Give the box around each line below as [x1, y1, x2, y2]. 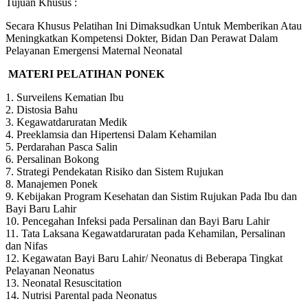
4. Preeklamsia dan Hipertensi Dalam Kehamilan [5, 128, 217, 140]
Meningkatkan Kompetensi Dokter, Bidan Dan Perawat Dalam [5, 32, 278, 44]
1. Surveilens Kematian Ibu [5, 91, 124, 103]
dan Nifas [5, 239, 47, 252]
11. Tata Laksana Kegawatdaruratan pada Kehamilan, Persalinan [5, 227, 285, 239]
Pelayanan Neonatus [5, 264, 94, 276]
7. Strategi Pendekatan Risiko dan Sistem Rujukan [5, 165, 223, 177]
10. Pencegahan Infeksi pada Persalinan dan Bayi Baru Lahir [5, 214, 269, 227]
